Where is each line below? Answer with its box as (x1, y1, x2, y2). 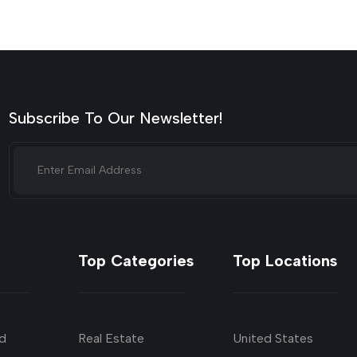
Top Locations (232, 250, 337, 270)
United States (232, 330, 313, 346)
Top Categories (77, 250, 194, 270)
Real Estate (77, 330, 144, 346)
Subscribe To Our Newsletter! (9, 108, 222, 127)
